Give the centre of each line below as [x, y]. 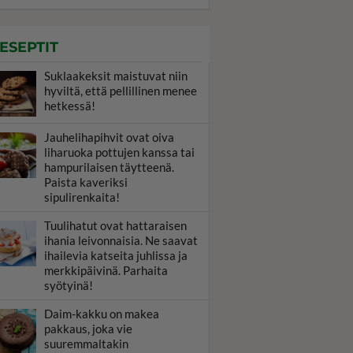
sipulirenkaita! [82, 197]
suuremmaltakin [86, 344]
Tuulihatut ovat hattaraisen [115, 225]
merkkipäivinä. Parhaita [106, 270]
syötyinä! [69, 285]
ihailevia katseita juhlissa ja [116, 255]
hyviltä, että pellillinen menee [121, 91]
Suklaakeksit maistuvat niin [116, 76]
